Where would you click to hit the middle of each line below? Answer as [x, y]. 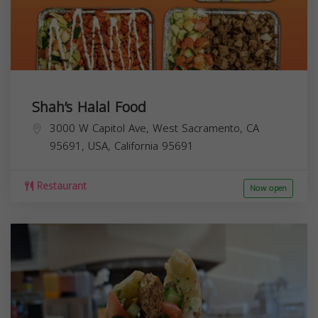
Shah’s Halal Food [89, 107]
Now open [268, 188]
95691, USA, [82, 146]
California [136, 146]
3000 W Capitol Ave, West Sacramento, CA [154, 128]
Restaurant [60, 186]
